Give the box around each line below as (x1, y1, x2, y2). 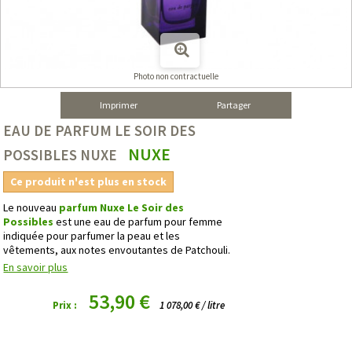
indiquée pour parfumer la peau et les (3, 228, 181, 243)
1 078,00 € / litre (159, 298, 225, 312)
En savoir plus (3, 259, 68, 274)
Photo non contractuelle (134, 70, 218, 82)
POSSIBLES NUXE (3, 145, 118, 164)
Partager (217, 98, 251, 111)
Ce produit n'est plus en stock (10, 174, 167, 189)
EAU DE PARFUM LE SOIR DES (3, 120, 196, 140)
